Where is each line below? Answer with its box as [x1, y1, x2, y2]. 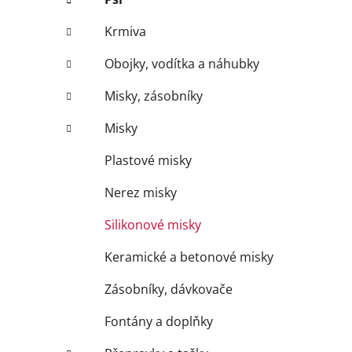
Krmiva [104, 22, 146, 40]
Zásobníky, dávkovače [104, 280, 233, 298]
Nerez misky [104, 183, 177, 201]
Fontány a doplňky [104, 312, 213, 330]
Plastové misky [104, 151, 192, 169]
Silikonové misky [104, 215, 201, 233]
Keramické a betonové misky [104, 247, 273, 266]
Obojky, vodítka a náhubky [104, 54, 259, 72]
